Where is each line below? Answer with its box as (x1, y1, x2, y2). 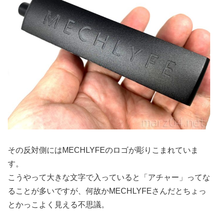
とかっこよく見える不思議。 (8, 200, 109, 209)
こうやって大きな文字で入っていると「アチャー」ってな (8, 173, 210, 182)
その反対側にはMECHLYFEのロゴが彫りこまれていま (8, 145, 199, 154)
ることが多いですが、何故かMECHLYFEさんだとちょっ (8, 186, 206, 195)
